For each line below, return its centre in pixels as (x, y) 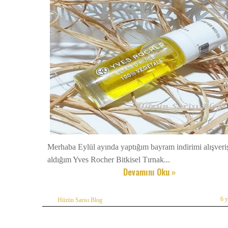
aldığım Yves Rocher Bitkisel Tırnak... (109, 160)
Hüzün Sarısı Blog (80, 200)
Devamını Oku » (150, 172)
